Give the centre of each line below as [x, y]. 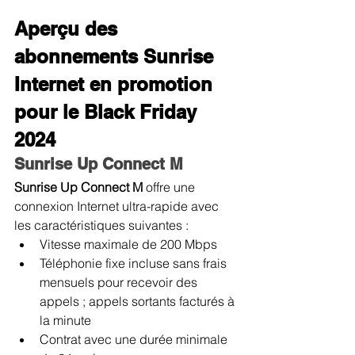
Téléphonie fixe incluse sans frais [135, 263]
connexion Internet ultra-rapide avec [118, 206]
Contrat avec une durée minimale [135, 339]
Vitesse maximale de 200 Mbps [128, 244]
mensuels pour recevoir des [120, 282]
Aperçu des [69, 28]
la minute [65, 320]
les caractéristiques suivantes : [101, 225]
